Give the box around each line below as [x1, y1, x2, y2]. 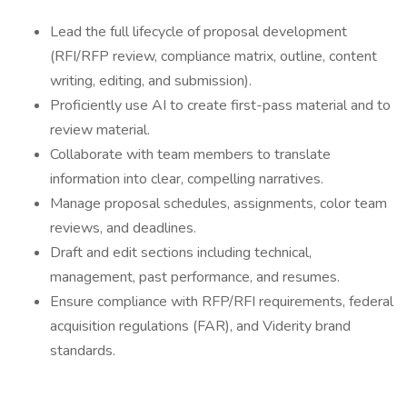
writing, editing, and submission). [50, 71, 255, 91]
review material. [50, 120, 154, 140]
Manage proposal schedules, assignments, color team [50, 194, 387, 213]
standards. [50, 341, 115, 361]
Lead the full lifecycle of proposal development [50, 22, 347, 42]
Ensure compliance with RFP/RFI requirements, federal [50, 292, 393, 312]
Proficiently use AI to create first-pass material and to [50, 95, 391, 115]
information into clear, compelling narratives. [50, 169, 323, 189]
